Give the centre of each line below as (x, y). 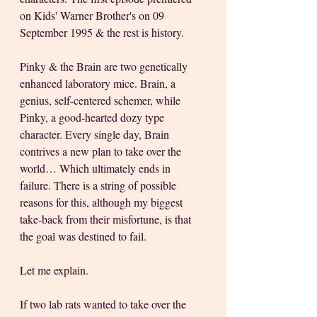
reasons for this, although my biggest (103, 202)
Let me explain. (56, 270)
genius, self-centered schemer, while (102, 100)
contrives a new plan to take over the (102, 151)
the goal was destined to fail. (85, 236)
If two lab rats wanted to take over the (104, 304)
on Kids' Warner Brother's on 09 (93, 16)
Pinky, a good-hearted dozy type (93, 117)
